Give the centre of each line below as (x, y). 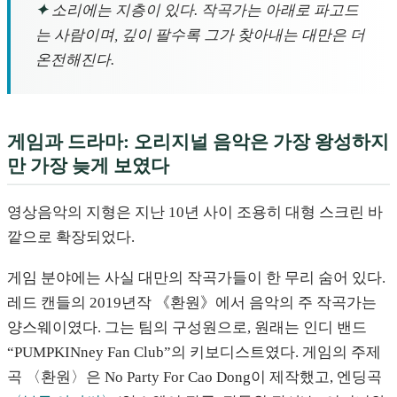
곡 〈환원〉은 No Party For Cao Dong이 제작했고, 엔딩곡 (195, 377)
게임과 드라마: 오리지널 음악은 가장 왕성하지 (198, 141)
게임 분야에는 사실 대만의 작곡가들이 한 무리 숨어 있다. (196, 277)
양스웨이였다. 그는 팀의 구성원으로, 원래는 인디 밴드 (187, 327)
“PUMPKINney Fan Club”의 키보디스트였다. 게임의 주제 (194, 352)
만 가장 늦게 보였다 (88, 165)
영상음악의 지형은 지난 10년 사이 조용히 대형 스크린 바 (195, 213)
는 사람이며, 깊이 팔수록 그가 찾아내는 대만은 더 (200, 35)
